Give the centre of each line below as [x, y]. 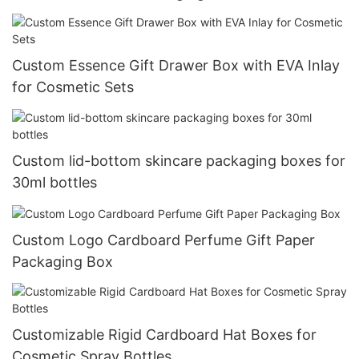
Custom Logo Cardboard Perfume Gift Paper [163, 240]
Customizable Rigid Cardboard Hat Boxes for [164, 335]
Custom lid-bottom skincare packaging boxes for [179, 160]
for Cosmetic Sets [73, 87]
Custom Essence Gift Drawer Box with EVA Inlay [176, 66]
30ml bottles [54, 182]
